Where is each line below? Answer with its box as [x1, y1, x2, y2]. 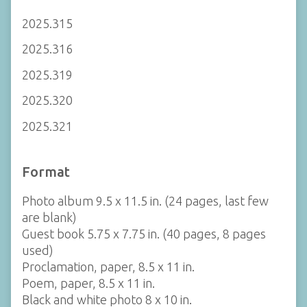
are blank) [22, 210, 77, 224]
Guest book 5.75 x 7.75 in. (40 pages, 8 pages [22, 227, 266, 241]
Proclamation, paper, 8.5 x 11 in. [22, 260, 195, 273]
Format [22, 164, 70, 180]
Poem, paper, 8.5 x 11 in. [22, 276, 155, 290]
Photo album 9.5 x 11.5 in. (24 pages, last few [22, 194, 269, 208]
